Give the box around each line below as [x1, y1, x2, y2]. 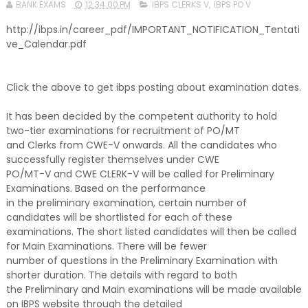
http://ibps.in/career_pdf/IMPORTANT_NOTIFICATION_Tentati [5, 23, 300, 36]
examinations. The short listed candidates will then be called [5, 225, 296, 239]
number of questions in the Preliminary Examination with [5, 254, 278, 267]
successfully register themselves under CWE [5, 153, 219, 166]
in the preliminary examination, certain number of [5, 196, 247, 210]
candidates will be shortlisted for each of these [5, 210, 232, 224]
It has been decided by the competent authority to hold [5, 109, 277, 123]
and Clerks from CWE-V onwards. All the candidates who [5, 138, 277, 152]
